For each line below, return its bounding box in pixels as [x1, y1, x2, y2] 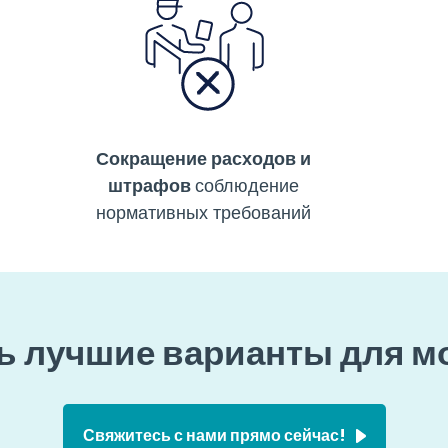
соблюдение [195, 172, 300, 198]
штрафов [108, 172, 192, 198]
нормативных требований [96, 199, 312, 225]
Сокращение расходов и [96, 145, 312, 171]
